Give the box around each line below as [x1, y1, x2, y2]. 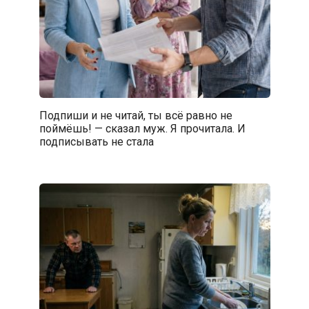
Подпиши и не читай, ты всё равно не [39, 108, 232, 122]
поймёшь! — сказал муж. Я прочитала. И [39, 121, 246, 135]
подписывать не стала [39, 134, 154, 148]
